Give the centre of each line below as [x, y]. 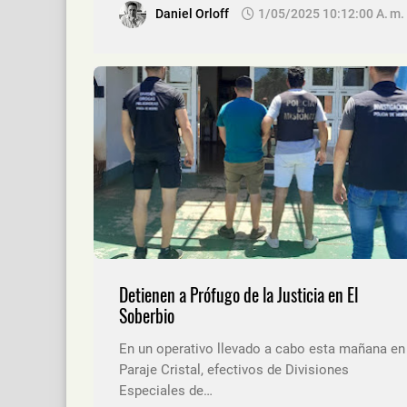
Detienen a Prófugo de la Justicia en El [238, 294]
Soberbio [147, 315]
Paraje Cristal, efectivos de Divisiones [234, 369]
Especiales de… [166, 390]
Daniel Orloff [192, 13]
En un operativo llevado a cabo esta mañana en [262, 348]
